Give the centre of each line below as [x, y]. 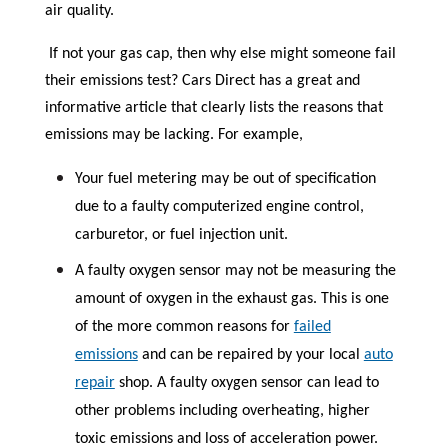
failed [312, 327]
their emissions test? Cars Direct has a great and [202, 81]
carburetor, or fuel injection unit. [181, 235]
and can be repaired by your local [250, 355]
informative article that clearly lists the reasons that [213, 108]
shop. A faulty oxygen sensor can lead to [246, 383]
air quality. [79, 11]
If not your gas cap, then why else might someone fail [222, 54]
